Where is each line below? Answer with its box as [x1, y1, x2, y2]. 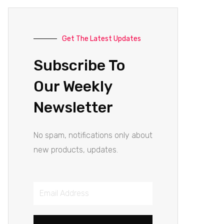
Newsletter [33, 98, 113, 116]
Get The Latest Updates [62, 34, 141, 43]
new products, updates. [33, 144, 118, 154]
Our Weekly [33, 77, 112, 95]
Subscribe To [33, 56, 125, 74]
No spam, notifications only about [33, 130, 152, 140]
